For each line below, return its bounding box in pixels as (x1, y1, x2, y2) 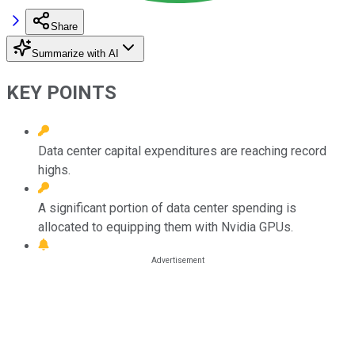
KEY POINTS (6, 81, 116, 104)
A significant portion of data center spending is (38, 200, 296, 216)
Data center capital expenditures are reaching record (38, 143, 326, 158)
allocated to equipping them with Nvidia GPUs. (38, 219, 293, 235)
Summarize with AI (32, 47, 119, 59)
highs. (38, 162, 71, 177)
